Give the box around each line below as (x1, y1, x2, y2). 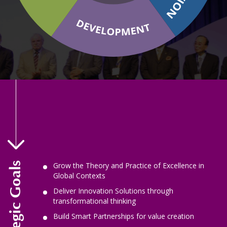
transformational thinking (53, 196, 136, 206)
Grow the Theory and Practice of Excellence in (53, 161, 204, 170)
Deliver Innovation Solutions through (53, 186, 173, 196)
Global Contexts (53, 171, 105, 180)
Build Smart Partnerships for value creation (53, 211, 194, 221)
